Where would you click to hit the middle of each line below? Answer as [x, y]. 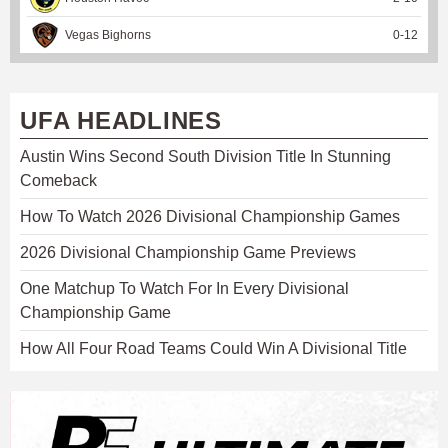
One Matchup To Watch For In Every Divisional [184, 288]
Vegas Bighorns [108, 34]
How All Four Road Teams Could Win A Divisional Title [213, 348]
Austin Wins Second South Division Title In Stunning [205, 156]
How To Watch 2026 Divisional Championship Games [210, 216]
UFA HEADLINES [121, 120]
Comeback [58, 180]
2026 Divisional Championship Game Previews [188, 252]
